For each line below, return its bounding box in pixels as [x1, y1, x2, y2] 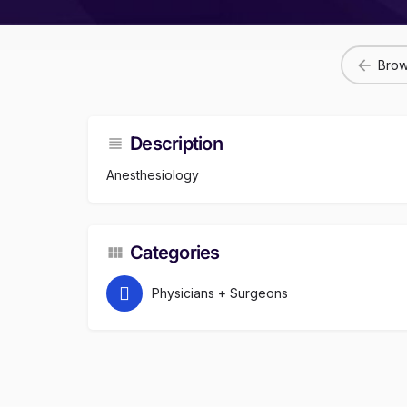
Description [130, 133, 223, 155]
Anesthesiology [106, 167, 199, 184]
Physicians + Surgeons [152, 285, 288, 302]
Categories [130, 242, 220, 264]
